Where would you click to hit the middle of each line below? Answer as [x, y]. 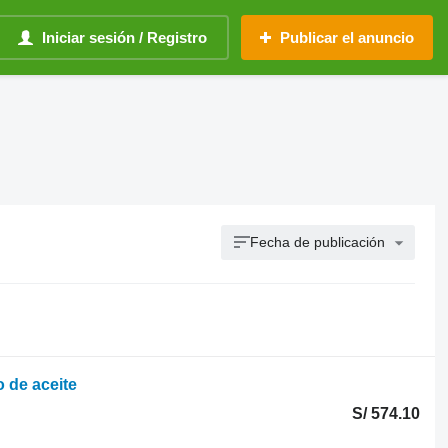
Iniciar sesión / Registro [124, 37]
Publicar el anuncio [347, 37]
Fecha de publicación [318, 242]
